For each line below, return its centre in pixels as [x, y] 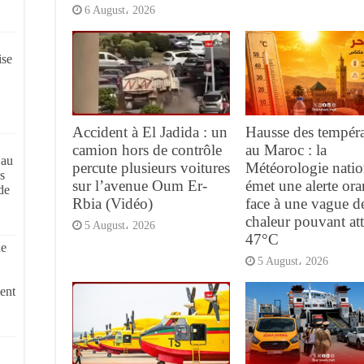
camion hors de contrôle [147, 149]
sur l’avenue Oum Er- [140, 185]
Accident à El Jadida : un [150, 132]
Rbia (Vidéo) [113, 203]
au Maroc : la [286, 149]
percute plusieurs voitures [151, 167]
